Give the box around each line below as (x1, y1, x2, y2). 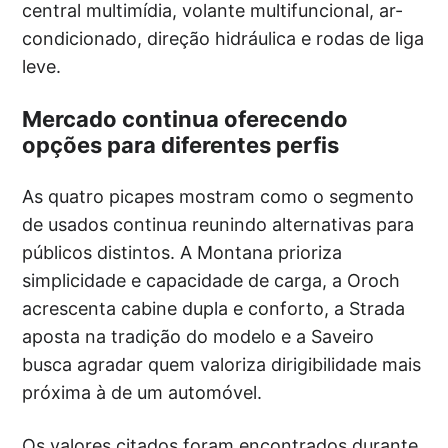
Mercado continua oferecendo (22, 105, 349, 132)
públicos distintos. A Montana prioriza (22, 241, 343, 263)
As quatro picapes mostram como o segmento (22, 185, 415, 207)
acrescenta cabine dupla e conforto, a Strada (22, 297, 406, 319)
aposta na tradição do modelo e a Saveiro (22, 325, 375, 347)
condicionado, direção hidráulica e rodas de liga (22, 27, 425, 49)
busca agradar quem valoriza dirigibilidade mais (22, 353, 422, 375)
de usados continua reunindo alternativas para (22, 213, 415, 235)
